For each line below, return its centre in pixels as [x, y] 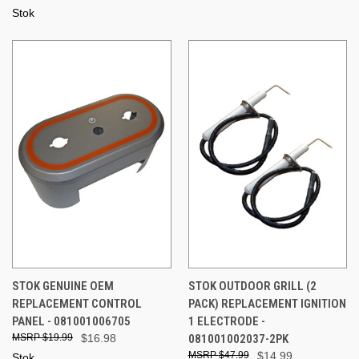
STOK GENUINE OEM [63, 286]
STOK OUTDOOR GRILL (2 [252, 286]
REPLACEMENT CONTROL [77, 303]
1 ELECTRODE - [226, 321]
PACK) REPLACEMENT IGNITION [267, 303]
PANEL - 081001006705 [71, 321]
